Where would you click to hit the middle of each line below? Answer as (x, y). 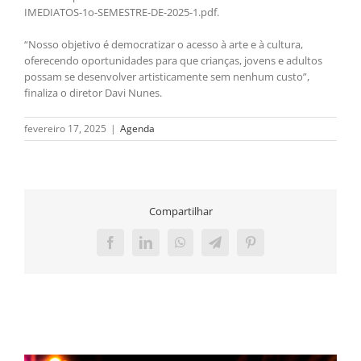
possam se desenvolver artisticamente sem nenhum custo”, (167, 77)
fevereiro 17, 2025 (65, 129)
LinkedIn (168, 248)
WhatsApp (207, 248)
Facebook (134, 248)
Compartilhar (180, 212)
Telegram (238, 248)
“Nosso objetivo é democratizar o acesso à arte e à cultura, (164, 45)
